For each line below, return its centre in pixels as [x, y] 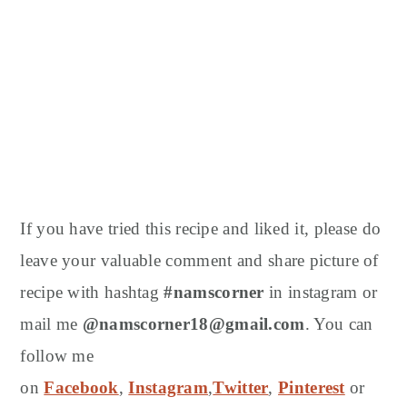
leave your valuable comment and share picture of [199, 260]
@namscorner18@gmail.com [194, 323]
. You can [339, 323]
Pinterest [312, 387]
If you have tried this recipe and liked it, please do [201, 228]
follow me [57, 355]
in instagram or [321, 292]
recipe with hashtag [92, 292]
